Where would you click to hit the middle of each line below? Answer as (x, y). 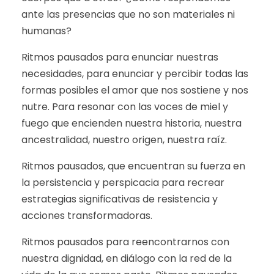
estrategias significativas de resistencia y (120, 199)
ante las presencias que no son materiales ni (128, 14)
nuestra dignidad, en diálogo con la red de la (127, 258)
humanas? (46, 31)
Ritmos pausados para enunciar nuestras (120, 57)
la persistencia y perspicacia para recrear (123, 183)
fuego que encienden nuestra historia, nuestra (131, 123)
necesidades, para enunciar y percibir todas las (135, 74)
